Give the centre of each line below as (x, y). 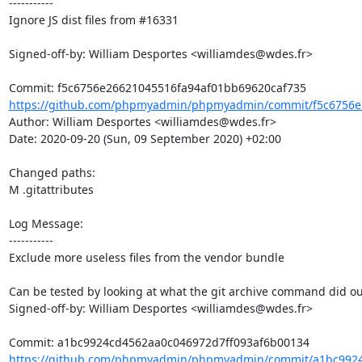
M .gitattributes (51, 189)
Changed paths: (53, 173)
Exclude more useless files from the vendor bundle (146, 257)
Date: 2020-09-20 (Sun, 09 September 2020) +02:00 (145, 139)
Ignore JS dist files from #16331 (93, 20)
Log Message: (46, 223)
